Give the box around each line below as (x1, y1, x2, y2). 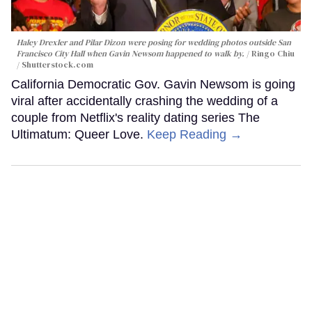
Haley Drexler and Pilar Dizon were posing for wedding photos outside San (17, 36, 291, 48)
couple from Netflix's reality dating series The (11, 110, 260, 125)
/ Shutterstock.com (17, 58, 93, 70)
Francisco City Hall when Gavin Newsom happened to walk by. (17, 47, 247, 59)
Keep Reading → (147, 127, 242, 141)
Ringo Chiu (251, 47, 295, 59)
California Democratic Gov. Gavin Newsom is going (11, 77, 295, 91)
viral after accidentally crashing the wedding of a (11, 93, 278, 108)
